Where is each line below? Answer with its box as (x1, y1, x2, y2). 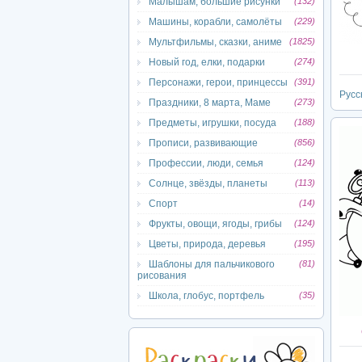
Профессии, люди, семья (149, 158, 263, 169)
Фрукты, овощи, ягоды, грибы (149, 218, 282, 229)
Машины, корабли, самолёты (149, 16, 282, 27)
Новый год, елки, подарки (149, 57, 265, 68)
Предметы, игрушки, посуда (149, 117, 276, 128)
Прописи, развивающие (149, 137, 258, 149)
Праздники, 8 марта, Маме (149, 97, 271, 108)
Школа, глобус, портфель (149, 290, 264, 301)
